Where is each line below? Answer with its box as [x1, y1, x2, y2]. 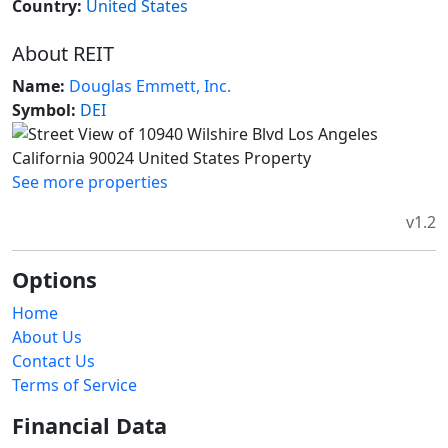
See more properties [12, 171, 168, 194]
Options [12, 265, 97, 295]
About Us [12, 326, 82, 349]
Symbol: [12, 99, 76, 122]
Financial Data [12, 411, 167, 441]
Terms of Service [12, 374, 137, 397]
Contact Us [12, 350, 95, 373]
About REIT [12, 40, 114, 68]
